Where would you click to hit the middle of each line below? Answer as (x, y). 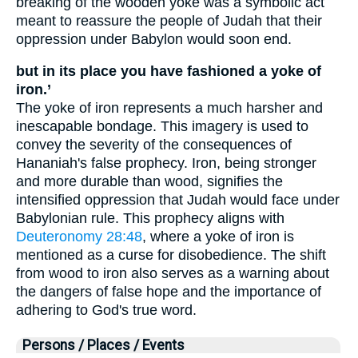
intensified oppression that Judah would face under (178, 200)
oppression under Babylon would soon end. (154, 39)
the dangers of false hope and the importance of (169, 292)
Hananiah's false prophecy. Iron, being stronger (166, 163)
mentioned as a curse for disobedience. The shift (171, 255)
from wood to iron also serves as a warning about (173, 274)
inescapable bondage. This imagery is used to (162, 127)
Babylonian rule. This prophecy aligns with (150, 219)
